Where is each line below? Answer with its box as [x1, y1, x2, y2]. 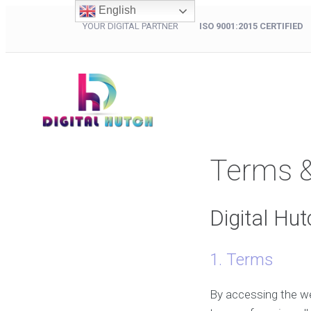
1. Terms [210, 250, 274, 270]
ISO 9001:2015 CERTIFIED [199, 21, 303, 31]
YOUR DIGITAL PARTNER [82, 21, 199, 31]
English [95, 4, 136, 17]
